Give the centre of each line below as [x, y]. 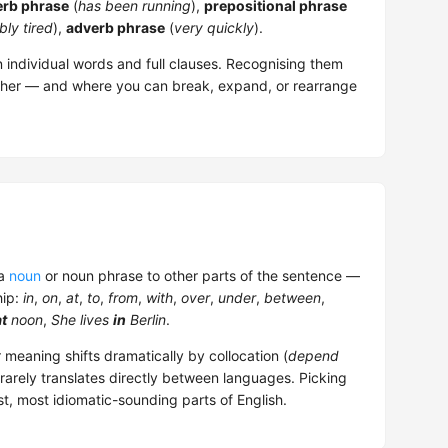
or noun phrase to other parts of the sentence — [200, 276]
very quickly [214, 28]
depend [313, 356]
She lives [82, 320]
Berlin [146, 320]
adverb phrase [115, 28]
